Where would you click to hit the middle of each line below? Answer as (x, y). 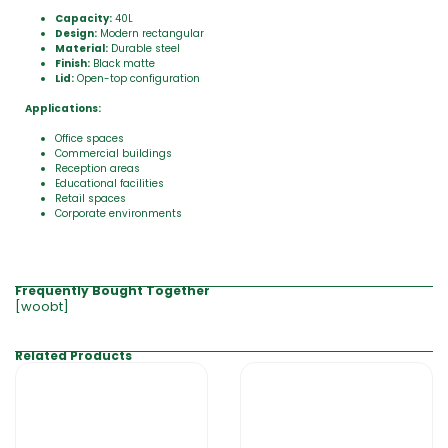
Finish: (72, 63)
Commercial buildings (113, 153)
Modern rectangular (150, 33)
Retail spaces (90, 198)
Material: (81, 48)
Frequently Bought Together (112, 290)
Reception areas (97, 168)
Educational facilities (109, 183)
